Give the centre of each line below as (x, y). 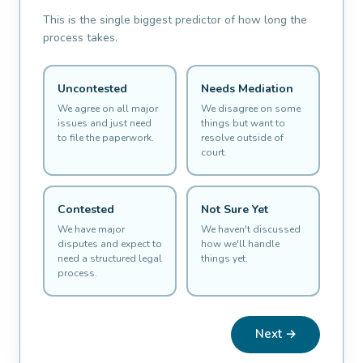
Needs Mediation (247, 89)
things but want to (243, 124)
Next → (275, 334)
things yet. (224, 259)
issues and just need (104, 124)
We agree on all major (107, 109)
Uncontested (92, 89)
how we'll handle (240, 244)
